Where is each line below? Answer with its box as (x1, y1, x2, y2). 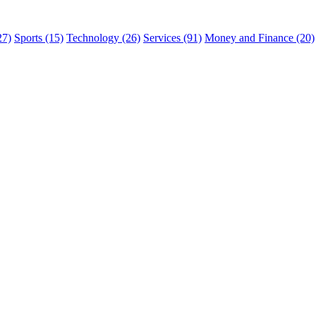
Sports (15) (14, 32, 63, 44)
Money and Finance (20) (205, 32, 315, 44)
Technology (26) (66, 32, 140, 44)
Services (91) (143, 32, 202, 44)
